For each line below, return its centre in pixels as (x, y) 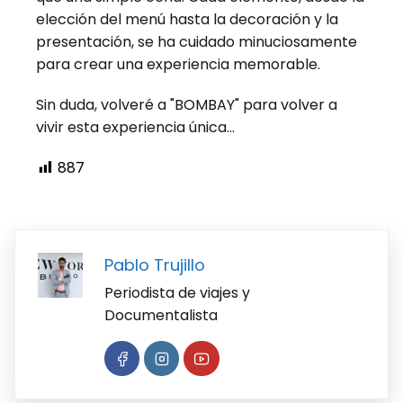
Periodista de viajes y (177, 292)
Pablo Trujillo (155, 264)
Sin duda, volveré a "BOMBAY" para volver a (187, 104)
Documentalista (161, 315)
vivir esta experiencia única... (135, 127)
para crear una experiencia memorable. (178, 64)
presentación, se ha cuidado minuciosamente (197, 41)
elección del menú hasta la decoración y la (187, 19)
